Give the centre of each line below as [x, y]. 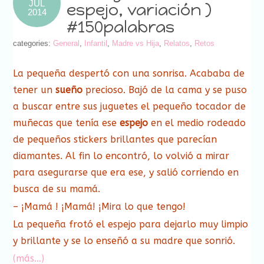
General [67, 44]
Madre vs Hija [136, 44]
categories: [33, 44]
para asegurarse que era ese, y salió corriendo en [126, 173]
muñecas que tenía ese [67, 123]
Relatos [177, 44]
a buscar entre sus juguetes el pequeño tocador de [130, 107]
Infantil [96, 44]
